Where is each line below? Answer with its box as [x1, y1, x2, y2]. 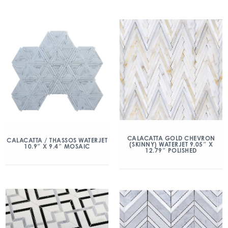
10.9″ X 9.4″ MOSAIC [24, 142, 90, 151]
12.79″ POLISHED [145, 146, 197, 154]
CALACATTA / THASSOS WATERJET [7, 136, 107, 145]
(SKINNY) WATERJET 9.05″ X [129, 140, 213, 148]
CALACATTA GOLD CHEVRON [127, 134, 215, 142]
